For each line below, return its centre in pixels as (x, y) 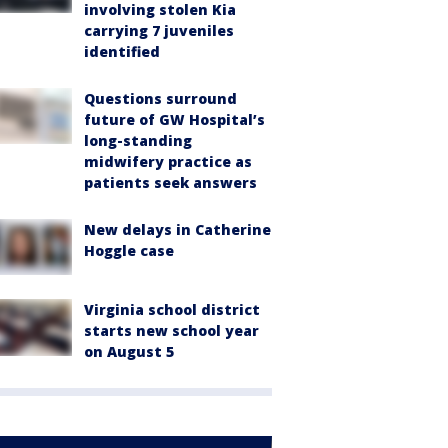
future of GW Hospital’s (174, 119)
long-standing (138, 140)
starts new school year (171, 331)
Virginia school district (172, 310)
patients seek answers (170, 182)
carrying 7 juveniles (159, 30)
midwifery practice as (168, 161)
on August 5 (129, 352)
